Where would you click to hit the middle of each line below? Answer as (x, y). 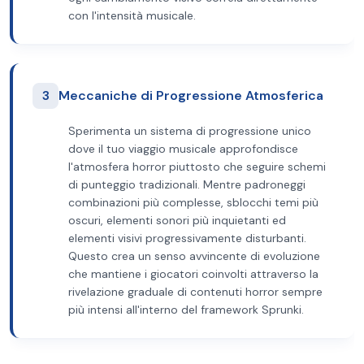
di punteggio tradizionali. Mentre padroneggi (187, 184)
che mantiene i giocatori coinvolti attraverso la (193, 274)
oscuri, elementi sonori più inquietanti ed (177, 220)
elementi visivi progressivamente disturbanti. (187, 238)
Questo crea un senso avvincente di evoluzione (194, 256)
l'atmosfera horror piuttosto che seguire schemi (197, 167)
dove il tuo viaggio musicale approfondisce (183, 149)
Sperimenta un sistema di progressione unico (190, 131)
